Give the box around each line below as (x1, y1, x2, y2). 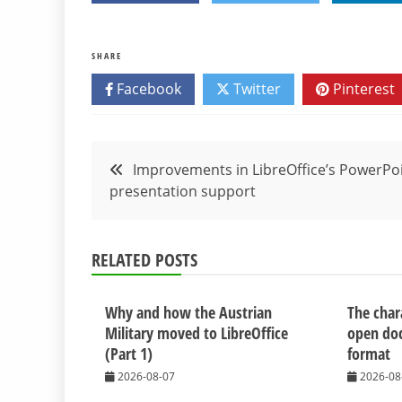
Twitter (230, 79, 281, 100)
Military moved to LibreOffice (105, 322, 288, 345)
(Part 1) (105, 343, 153, 365)
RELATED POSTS (92, 248, 197, 273)
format (347, 343, 391, 365)
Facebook (113, 79, 181, 100)
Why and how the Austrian (105, 301, 272, 324)
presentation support (109, 181, 256, 202)
